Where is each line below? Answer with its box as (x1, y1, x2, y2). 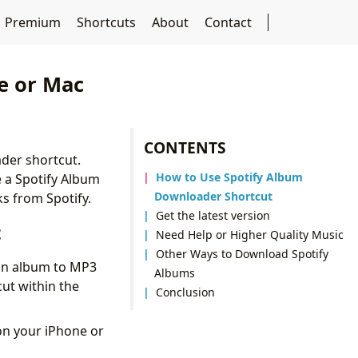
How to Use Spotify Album (156, 169, 304, 185)
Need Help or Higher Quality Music (156, 226, 344, 242)
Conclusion (156, 284, 216, 300)
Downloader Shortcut (153, 188, 272, 204)
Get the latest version (156, 207, 271, 223)
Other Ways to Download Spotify (156, 245, 329, 261)
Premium (4, 14, 64, 31)
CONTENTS (144, 136, 227, 158)
